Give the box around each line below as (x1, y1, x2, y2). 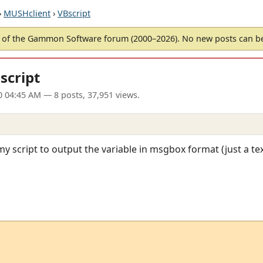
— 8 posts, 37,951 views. (41, 89, 140, 101)
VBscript (58, 8, 90, 19)
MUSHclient (4, 8, 50, 19)
